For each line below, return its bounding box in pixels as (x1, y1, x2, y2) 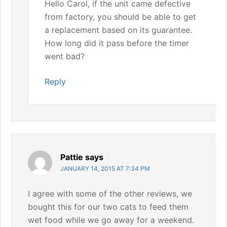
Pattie (60, 152, 84, 162)
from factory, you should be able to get (45, 12, 197, 22)
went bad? (45, 51, 85, 61)
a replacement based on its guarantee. (45, 25, 193, 35)
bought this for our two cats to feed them (28, 202, 189, 212)
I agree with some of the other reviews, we (28, 188, 193, 199)
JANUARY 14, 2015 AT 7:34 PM (60, 165, 150, 172)
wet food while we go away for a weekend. (28, 215, 195, 225)
